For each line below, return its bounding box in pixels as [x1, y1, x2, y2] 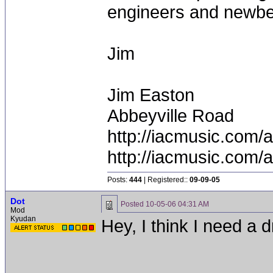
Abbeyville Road [107, 105, 234, 126]
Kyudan [10, 214, 36, 223]
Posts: [107, 175, 129, 184]
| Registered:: [142, 175, 190, 184]
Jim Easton [107, 85, 194, 105]
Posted [121, 200, 146, 208]
